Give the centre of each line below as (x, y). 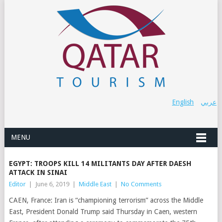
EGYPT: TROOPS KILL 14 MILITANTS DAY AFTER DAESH (100, 164)
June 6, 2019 (52, 184)
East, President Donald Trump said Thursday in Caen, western (103, 212)
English (183, 102)
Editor (17, 184)
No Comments (141, 184)
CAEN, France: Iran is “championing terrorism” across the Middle (106, 200)
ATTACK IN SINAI (38, 172)
